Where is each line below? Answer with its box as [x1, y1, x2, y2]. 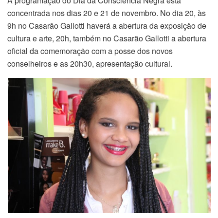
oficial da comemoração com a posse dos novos [7, 45, 173, 56]
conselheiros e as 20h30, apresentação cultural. [7, 57, 172, 69]
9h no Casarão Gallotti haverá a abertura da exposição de [7, 19, 206, 31]
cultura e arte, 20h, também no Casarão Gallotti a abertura [7, 32, 206, 44]
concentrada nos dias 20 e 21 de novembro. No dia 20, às [7, 7, 206, 18]
